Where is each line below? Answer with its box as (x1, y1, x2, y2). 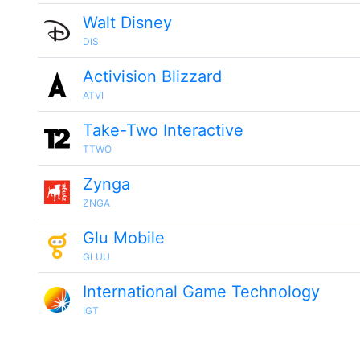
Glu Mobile (83, 228, 165, 247)
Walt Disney (83, 13, 172, 32)
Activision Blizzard (83, 67, 222, 86)
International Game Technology (83, 282, 320, 301)
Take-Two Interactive (83, 121, 243, 140)
